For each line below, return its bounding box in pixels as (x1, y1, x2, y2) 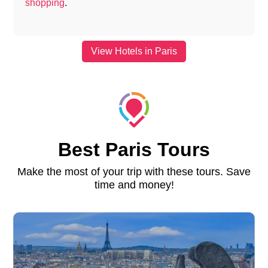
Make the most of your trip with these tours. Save (17, 166, 251, 178)
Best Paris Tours (58, 139, 210, 161)
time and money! (94, 179, 174, 191)
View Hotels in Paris (91, 46, 177, 57)
